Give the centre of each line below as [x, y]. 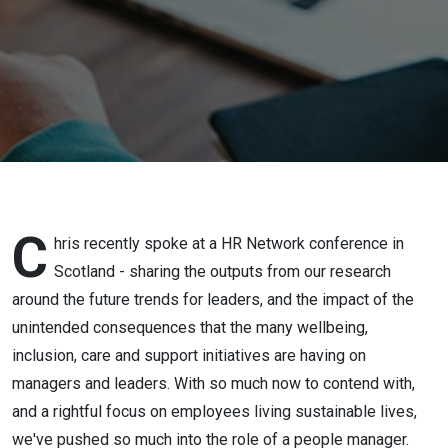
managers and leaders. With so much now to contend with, [213, 383]
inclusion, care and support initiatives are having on [189, 355]
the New [85, 56]
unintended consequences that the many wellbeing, [190, 327]
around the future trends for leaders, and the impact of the [213, 299]
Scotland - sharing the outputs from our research [222, 271]
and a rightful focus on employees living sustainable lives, [214, 411]
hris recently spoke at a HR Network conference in [229, 243]
